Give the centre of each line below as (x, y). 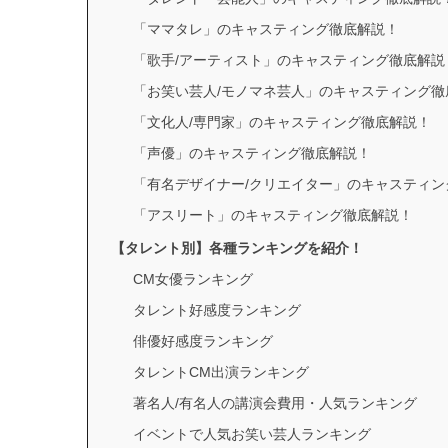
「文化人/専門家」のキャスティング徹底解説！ (282, 122)
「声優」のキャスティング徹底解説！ (252, 153)
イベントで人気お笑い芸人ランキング (252, 434)
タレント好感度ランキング (217, 310)
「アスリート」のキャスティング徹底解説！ (273, 215)
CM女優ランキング (193, 279)
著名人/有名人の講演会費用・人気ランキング (275, 403)
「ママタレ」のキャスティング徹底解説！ (266, 29)
